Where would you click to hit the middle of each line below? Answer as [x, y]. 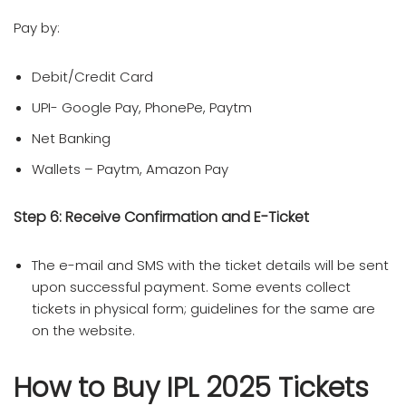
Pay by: [37, 27]
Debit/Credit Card [92, 76]
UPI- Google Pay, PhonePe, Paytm [142, 107]
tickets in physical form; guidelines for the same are [203, 308]
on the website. [83, 330]
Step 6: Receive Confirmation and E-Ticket [161, 217]
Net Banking [71, 138]
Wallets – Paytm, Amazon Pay [130, 169]
